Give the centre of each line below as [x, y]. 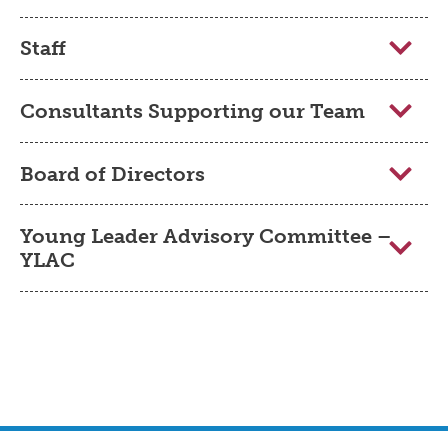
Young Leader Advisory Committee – [205, 236]
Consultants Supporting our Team [192, 111]
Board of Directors [112, 173]
